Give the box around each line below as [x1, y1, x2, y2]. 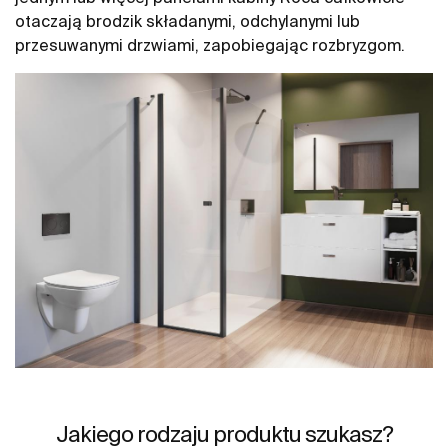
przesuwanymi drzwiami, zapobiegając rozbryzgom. [15, 36, 405, 54]
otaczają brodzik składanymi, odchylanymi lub [15, 12, 360, 30]
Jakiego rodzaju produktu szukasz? [55, 420, 393, 446]
